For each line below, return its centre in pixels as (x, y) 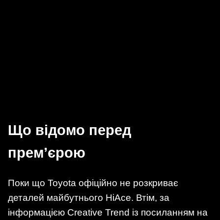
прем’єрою (47, 153)
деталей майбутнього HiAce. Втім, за (89, 198)
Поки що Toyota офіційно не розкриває (93, 183)
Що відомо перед (69, 130)
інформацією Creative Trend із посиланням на (108, 213)
